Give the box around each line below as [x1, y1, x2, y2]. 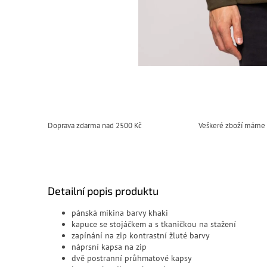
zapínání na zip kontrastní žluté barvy [72, 229, 210, 241]
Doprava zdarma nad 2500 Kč [48, 120, 142, 131]
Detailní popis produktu [48, 184, 159, 197]
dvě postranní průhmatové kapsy [72, 252, 192, 263]
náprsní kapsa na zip [72, 241, 147, 252]
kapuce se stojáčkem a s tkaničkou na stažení [72, 218, 236, 229]
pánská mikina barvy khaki [72, 207, 168, 218]
